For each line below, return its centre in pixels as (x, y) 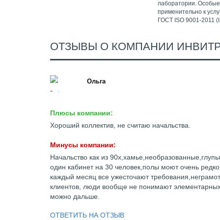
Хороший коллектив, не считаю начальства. (120, 125)
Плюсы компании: (82, 113)
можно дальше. (75, 196)
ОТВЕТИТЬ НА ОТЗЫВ (87, 215)
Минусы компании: (83, 145)
